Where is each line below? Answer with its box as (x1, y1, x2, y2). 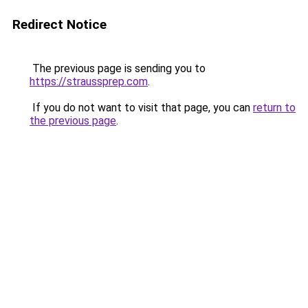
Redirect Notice (12, 16, 107, 32)
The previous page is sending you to (30, 62, 206, 75)
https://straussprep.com (30, 75, 148, 88)
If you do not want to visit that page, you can (30, 101, 253, 114)
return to (253, 101, 296, 114)
